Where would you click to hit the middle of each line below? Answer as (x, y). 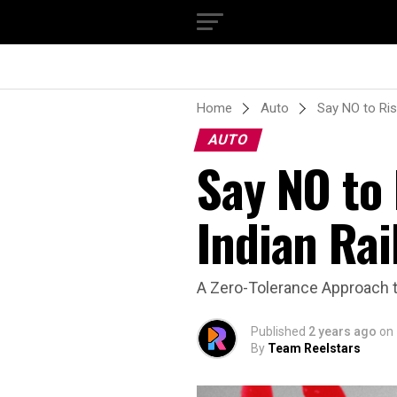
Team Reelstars (314, 348)
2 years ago (343, 331)
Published (278, 331)
